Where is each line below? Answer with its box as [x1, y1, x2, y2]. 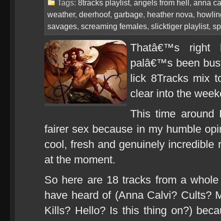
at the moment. [44, 153, 115, 166]
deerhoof [79, 10, 110, 19]
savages [47, 22, 77, 31]
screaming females [81, 22, 147, 31]
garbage [114, 10, 143, 19]
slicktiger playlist [151, 22, 209, 31]
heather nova [147, 10, 193, 19]
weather [47, 10, 75, 19]
